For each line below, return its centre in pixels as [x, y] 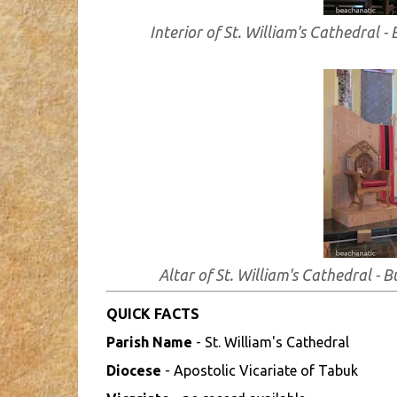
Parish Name [149, 342]
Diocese [133, 370]
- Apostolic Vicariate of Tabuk [259, 370]
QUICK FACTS [152, 314]
